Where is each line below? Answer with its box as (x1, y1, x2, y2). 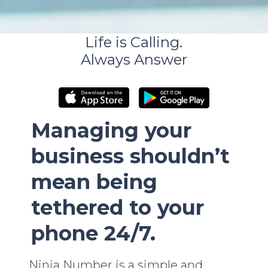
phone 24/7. (31, 220, 156, 246)
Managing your (31, 117, 192, 143)
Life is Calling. (85, 33, 183, 51)
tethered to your (31, 194, 205, 220)
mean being (31, 169, 158, 194)
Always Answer (80, 50, 187, 68)
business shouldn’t (31, 143, 230, 169)
